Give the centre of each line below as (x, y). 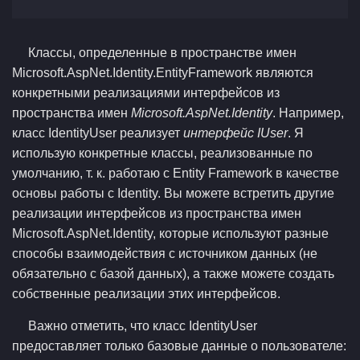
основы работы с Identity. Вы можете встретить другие (173, 193)
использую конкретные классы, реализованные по (162, 153)
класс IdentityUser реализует (98, 133)
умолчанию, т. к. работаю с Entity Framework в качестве (176, 173)
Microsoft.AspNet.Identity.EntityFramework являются (163, 73)
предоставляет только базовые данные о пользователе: (179, 346)
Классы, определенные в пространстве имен (162, 53)
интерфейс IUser (235, 133)
